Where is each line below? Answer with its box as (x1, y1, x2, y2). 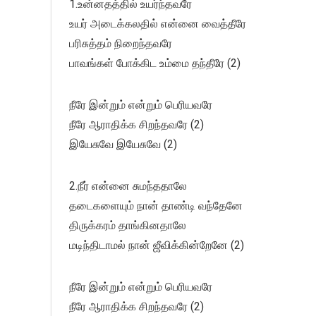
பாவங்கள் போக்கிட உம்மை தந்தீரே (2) (69, 56, 241, 71)
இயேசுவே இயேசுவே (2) (69, 138, 177, 152)
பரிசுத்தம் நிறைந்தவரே (69, 37, 172, 51)
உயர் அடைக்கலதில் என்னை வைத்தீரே (69, 17, 246, 31)
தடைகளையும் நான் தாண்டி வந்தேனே (69, 199, 243, 213)
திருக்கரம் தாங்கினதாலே (69, 219, 186, 233)
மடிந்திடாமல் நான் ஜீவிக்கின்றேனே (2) (69, 238, 244, 253)
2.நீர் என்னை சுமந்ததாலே (69, 179, 187, 193)
